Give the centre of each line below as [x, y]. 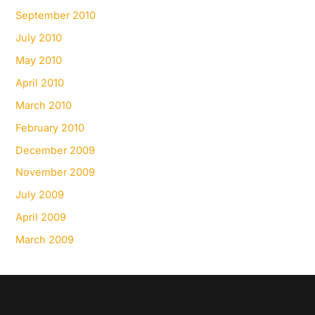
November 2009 [56, 173]
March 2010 [44, 105]
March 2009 [45, 240]
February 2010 [50, 128]
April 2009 [41, 218]
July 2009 [40, 195]
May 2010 [39, 60]
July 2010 [39, 38]
